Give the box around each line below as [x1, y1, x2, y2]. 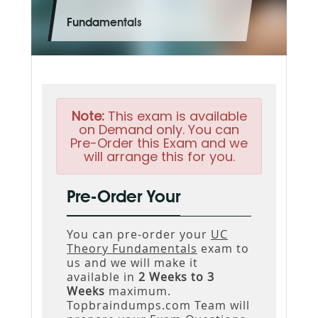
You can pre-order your [67, 226, 211, 242]
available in [67, 268, 138, 285]
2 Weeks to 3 [138, 268, 214, 285]
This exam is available [104, 106, 247, 125]
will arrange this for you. [83, 147, 235, 165]
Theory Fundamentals [67, 240, 197, 256]
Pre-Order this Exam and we [70, 133, 248, 152]
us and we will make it [67, 254, 198, 270]
